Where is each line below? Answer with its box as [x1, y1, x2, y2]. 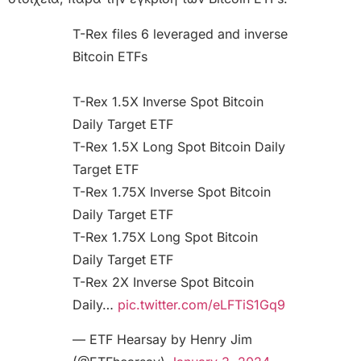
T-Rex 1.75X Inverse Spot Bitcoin [73, 184, 271, 201]
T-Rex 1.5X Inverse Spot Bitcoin [73, 93, 263, 110]
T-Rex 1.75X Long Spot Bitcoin [73, 229, 258, 246]
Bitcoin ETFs [73, 48, 147, 65]
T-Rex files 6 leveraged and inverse [73, 26, 288, 43]
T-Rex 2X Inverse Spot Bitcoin [73, 274, 254, 291]
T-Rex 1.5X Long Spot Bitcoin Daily [73, 139, 285, 156]
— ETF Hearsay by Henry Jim [73, 330, 252, 347]
